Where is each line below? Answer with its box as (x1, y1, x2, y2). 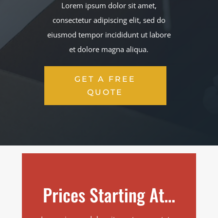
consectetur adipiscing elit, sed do (52, 15, 165, 25)
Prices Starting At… (42, 181, 175, 207)
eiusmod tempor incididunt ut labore (47, 30, 171, 39)
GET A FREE (74, 74, 136, 84)
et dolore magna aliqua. (69, 44, 149, 54)
